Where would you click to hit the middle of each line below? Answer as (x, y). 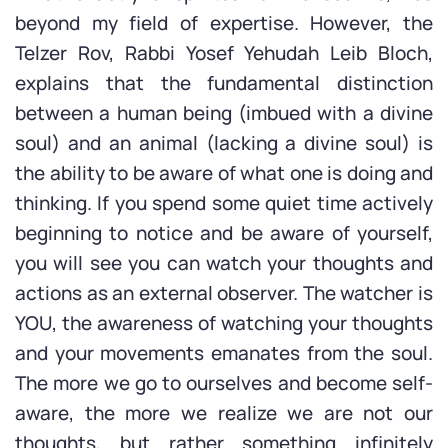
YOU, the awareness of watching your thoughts (224, 323)
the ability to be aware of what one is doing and (224, 173)
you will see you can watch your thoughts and (224, 263)
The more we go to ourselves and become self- (224, 383)
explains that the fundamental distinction (224, 83)
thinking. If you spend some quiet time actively (224, 203)
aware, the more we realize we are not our (224, 413)
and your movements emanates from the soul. (224, 353)
